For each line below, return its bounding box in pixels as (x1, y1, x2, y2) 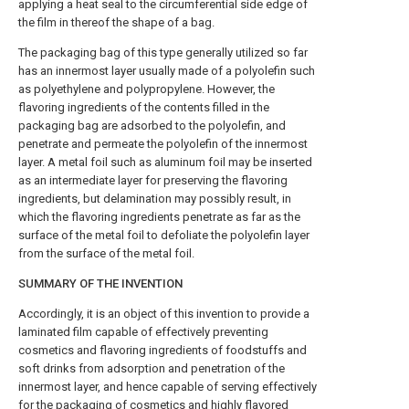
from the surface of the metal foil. (18, 246, 194, 260)
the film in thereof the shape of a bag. (18, 16, 215, 29)
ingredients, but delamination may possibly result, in (18, 192, 291, 205)
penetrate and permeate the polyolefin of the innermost (18, 137, 308, 151)
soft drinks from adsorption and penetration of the (18, 362, 285, 375)
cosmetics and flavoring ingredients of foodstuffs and (18, 343, 307, 357)
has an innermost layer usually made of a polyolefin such (18, 64, 315, 78)
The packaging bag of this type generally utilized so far (18, 46, 308, 59)
